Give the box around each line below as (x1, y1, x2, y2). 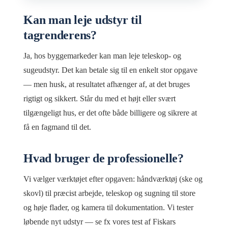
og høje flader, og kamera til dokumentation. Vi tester (23, 203, 193, 212)
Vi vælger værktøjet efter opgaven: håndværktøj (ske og (23, 175, 203, 184)
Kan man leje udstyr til (23, 13, 142, 27)
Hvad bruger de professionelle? (23, 152, 184, 165)
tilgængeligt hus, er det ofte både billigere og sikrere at (23, 108, 197, 118)
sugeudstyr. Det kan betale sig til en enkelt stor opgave (23, 66, 197, 75)
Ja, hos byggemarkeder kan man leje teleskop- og (23, 51, 181, 61)
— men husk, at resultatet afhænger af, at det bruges (23, 80, 190, 89)
